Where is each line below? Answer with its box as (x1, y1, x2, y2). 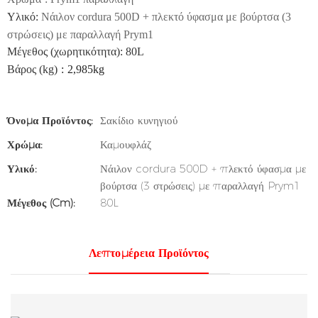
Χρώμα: (7, 138, 43, 151)
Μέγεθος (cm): (7, 196, 75, 209)
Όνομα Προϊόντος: (7, 114, 93, 127)
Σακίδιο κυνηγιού (100, 114, 177, 127)
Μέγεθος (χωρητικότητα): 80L (7, 45, 145, 57)
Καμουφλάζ (100, 138, 151, 151)
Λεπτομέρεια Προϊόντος (88, 246, 209, 261)
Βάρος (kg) (7, 63, 57, 75)
